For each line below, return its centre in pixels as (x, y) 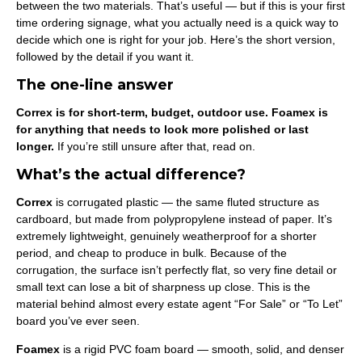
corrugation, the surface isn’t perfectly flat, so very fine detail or (177, 270)
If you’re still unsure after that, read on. (155, 146)
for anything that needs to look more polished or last (162, 129)
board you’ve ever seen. (78, 321)
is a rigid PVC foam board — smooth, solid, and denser (202, 349)
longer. (35, 146)
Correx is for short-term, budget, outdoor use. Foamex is (172, 112)
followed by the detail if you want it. (105, 57)
